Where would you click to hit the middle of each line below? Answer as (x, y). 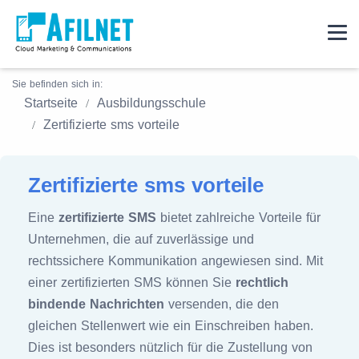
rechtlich (262, 282)
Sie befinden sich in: (57, 84)
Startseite (51, 103)
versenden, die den (222, 304)
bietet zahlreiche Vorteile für (238, 218)
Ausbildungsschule (151, 103)
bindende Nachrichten (96, 304)
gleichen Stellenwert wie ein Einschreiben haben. (171, 326)
